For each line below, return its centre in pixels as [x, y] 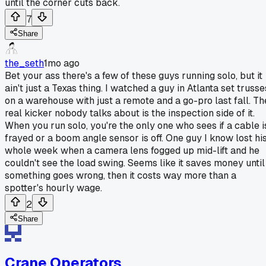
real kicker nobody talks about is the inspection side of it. [130, 113]
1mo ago [62, 63]
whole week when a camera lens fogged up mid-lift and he [132, 150]
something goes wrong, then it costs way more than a [121, 175]
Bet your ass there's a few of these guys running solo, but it [134, 75]
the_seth [24, 63]
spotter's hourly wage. [53, 188]
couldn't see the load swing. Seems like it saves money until [135, 163]
